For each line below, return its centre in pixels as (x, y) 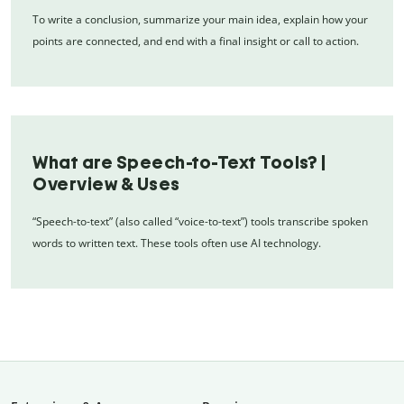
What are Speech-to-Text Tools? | (179, 162)
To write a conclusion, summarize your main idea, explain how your (200, 19)
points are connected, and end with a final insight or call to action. (196, 41)
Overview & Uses (106, 184)
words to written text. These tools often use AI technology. (177, 243)
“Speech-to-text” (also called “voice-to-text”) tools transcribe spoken (200, 221)
